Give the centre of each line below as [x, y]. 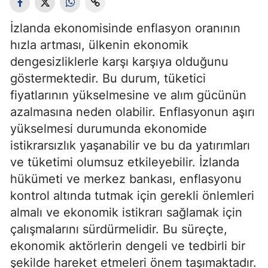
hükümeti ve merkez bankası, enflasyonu [126, 179]
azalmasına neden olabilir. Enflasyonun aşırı [133, 112]
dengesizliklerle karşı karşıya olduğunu [119, 62]
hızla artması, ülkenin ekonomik [99, 45]
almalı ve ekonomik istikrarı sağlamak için [126, 212]
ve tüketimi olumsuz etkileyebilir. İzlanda [125, 162]
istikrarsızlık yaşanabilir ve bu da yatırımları [130, 145]
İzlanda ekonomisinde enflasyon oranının [125, 28]
